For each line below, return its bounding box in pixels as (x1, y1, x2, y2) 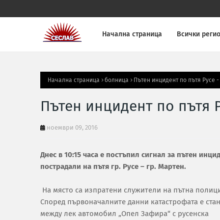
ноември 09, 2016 (47, 124, 98, 131)
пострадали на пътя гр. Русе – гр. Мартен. (40, 162, 186, 171)
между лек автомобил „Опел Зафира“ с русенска (40, 209, 209, 218)
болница (105, 77, 129, 83)
